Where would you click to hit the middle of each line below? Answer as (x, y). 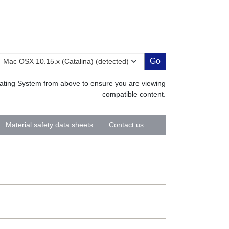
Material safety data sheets (49, 125)
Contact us (126, 125)
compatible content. (134, 94)
